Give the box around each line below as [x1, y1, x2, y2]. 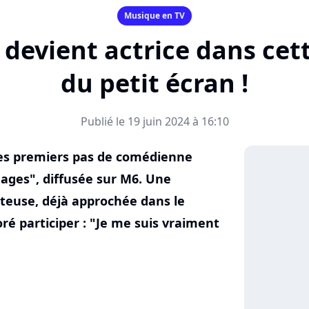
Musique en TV [124, 10, 185, 21]
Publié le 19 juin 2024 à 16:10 [80, 114, 229, 129]
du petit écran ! [61, 66, 248, 100]
